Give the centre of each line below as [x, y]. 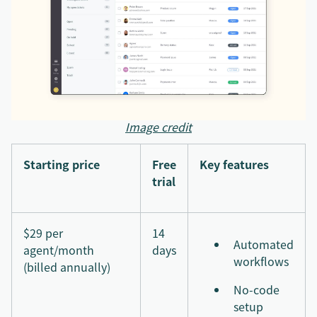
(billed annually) [67, 267]
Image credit [158, 127]
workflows [261, 261]
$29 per [43, 233]
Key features [234, 165]
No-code [257, 290]
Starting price [62, 165]
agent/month [59, 250]
